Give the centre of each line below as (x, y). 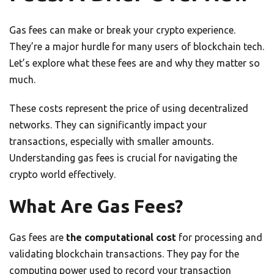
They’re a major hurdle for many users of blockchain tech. (137, 47)
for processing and (219, 238)
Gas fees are (38, 238)
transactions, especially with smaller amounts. (111, 142)
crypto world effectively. (62, 175)
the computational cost (121, 238)
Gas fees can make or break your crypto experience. (122, 30)
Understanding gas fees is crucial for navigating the (123, 158)
